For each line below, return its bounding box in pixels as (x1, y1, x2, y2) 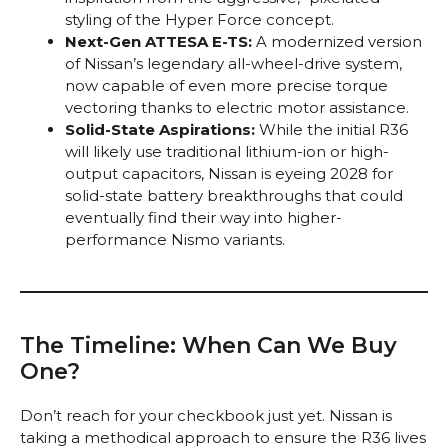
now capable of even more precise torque (65, 76, 388, 96)
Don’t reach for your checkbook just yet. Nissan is (20, 406, 392, 426)
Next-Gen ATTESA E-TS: (65, 32, 252, 52)
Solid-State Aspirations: (65, 120, 255, 140)
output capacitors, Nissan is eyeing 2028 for (65, 164, 393, 184)
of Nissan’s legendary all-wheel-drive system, (65, 54, 402, 74)
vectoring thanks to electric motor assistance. (65, 98, 409, 118)
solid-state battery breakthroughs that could (65, 186, 403, 206)
